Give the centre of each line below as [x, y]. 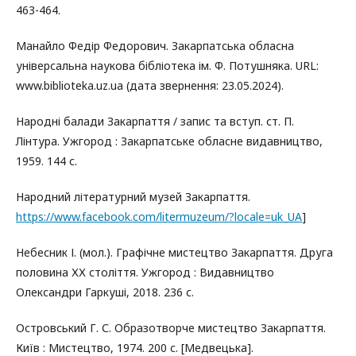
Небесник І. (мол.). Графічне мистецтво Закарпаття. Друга [174, 252]
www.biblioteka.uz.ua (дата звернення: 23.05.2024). [150, 85]
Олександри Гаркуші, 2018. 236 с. [105, 292]
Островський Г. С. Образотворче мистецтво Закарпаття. [171, 327]
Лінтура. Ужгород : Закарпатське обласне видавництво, [169, 141]
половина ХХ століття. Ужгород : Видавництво [145, 272]
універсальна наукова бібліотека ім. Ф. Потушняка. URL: [167, 65]
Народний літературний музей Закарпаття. [133, 196]
